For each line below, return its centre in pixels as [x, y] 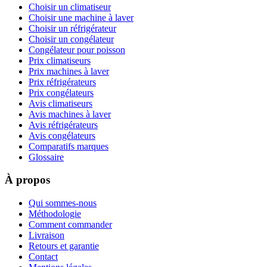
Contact [43, 257]
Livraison [46, 235]
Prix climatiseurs [60, 60]
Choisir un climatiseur [70, 7]
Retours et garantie [64, 246]
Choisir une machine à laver [81, 17]
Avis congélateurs [62, 135]
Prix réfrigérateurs [62, 82]
